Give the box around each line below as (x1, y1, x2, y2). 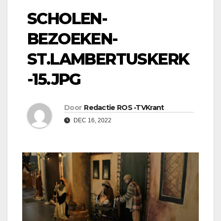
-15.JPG (27, 70, 81, 89)
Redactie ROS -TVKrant (84, 103, 164, 112)
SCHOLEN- (27, 9, 108, 29)
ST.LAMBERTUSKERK (27, 49, 189, 69)
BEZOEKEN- (27, 29, 118, 49)
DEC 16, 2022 (72, 117, 111, 124)
